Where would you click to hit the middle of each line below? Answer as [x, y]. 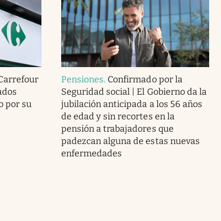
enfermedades [92, 153]
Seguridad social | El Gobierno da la [134, 92]
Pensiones [82, 79]
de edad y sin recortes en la [118, 116]
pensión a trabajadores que [117, 129]
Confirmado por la [145, 79]
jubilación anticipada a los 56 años [131, 104]
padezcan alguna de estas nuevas [130, 141]
